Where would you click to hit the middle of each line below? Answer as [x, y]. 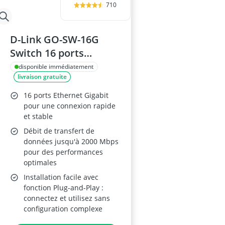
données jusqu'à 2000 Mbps [71, 141]
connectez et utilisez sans [67, 198]
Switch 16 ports [47, 53]
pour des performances [63, 152]
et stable [38, 116]
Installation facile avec [61, 177]
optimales [40, 162]
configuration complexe [63, 209]
